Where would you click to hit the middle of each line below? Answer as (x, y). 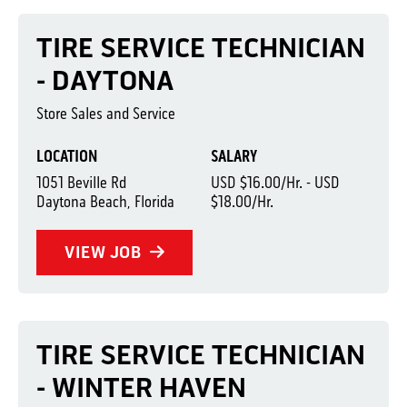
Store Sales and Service (106, 114)
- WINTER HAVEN (141, 388)
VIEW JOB (105, 252)
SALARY (233, 156)
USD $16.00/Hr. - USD (275, 183)
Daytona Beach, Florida (105, 202)
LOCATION (67, 156)
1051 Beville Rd (81, 183)
